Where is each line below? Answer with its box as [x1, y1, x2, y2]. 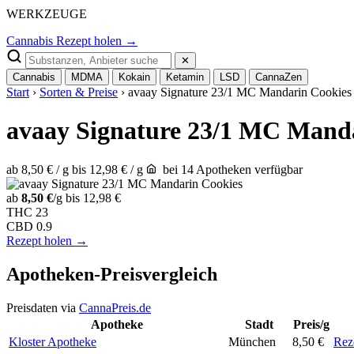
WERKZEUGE [6, 7, 87, 21]
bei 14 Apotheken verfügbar [160, 162, 303, 176]
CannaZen [255, 71, 302, 83]
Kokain [119, 71, 150, 83]
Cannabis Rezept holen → [6, 34, 137, 47]
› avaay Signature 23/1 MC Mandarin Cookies [118, 85, 352, 99]
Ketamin [166, 71, 204, 83]
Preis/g [293, 317, 330, 331]
